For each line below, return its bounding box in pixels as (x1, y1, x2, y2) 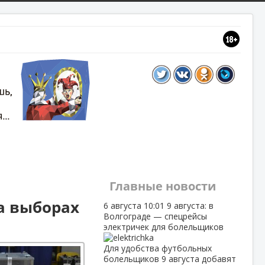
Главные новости (109, 178, 216, 194)
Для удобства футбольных (103, 243, 212, 254)
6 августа (103, 200, 144, 211)
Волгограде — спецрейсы (103, 211, 207, 222)
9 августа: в (166, 200, 214, 211)
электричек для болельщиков (103, 221, 224, 232)
